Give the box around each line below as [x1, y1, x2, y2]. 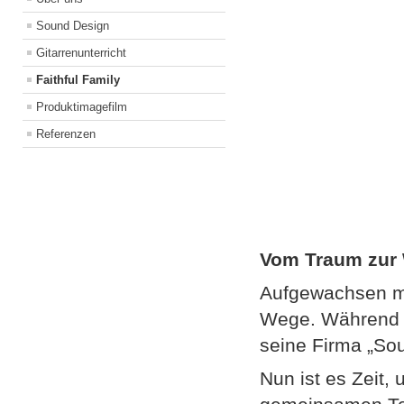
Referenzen [36, 127, 96, 142]
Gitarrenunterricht [36, 46, 126, 60]
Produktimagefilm [36, 100, 127, 115]
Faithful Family [36, 73, 120, 87]
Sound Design [36, 19, 109, 33]
